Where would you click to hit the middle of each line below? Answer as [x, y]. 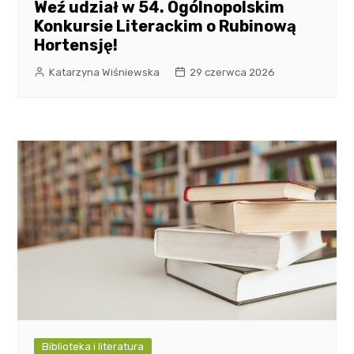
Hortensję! [76, 45]
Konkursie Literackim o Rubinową [166, 26]
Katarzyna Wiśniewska [105, 72]
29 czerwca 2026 [233, 72]
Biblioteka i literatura [93, 346]
